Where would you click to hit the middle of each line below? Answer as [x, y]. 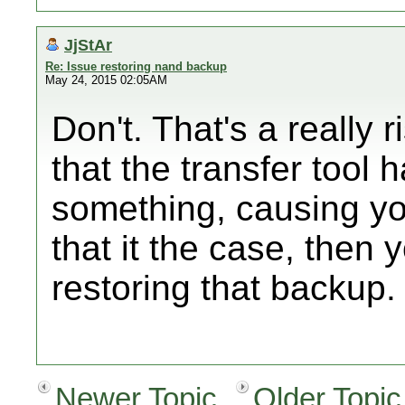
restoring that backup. [224, 288]
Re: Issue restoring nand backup [136, 66]
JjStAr [88, 45]
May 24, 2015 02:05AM [106, 80]
